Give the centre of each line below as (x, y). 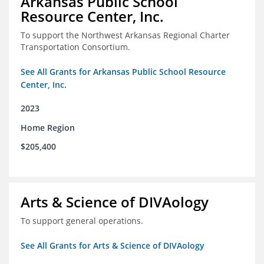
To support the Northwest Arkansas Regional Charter (125, 35)
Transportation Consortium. (75, 47)
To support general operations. (82, 221)
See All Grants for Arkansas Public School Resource (123, 72)
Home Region (48, 128)
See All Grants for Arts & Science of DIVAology (113, 246)
